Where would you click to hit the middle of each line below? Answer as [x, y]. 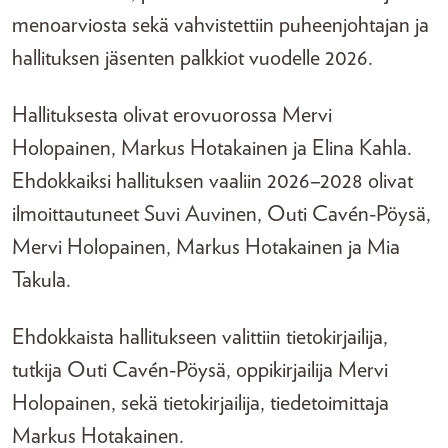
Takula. [41, 280]
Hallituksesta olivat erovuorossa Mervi [172, 115]
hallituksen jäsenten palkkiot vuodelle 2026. [192, 58]
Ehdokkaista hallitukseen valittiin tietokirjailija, [200, 337]
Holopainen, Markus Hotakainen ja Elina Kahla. [212, 148]
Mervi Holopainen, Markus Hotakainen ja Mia [206, 247]
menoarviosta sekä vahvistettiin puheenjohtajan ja [220, 25]
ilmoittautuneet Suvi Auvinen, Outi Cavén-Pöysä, [221, 214]
